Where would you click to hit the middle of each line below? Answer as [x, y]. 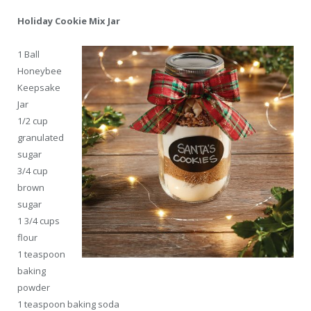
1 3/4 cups [39, 220]
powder [34, 287]
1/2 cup [33, 120]
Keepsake [39, 87]
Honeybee [40, 70]
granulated [41, 137]
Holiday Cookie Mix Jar [69, 20]
